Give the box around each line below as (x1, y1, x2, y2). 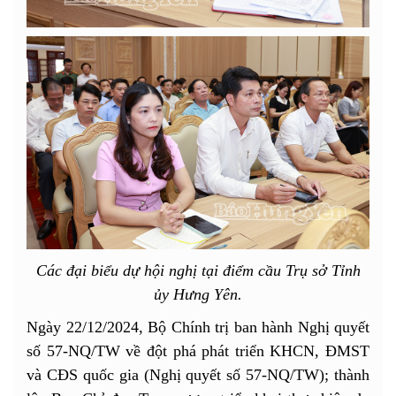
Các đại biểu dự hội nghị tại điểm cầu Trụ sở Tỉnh (35, 261, 361, 279)
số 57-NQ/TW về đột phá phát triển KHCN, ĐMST (27, 341, 369, 360)
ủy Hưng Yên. (154, 285, 242, 303)
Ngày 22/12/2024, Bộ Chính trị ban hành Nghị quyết (27, 317, 369, 336)
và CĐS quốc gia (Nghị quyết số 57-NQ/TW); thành (27, 365, 369, 384)
